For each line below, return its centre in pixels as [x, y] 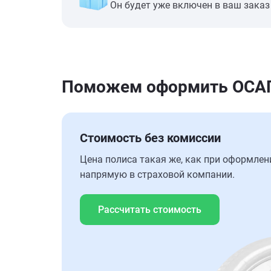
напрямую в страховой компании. [157, 175]
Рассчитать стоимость [150, 210]
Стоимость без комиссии [150, 138]
